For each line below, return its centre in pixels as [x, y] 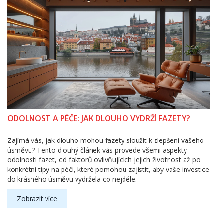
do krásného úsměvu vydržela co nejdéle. [72, 179]
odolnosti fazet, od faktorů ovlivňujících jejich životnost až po [104, 160]
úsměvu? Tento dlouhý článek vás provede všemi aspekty [97, 150]
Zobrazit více [37, 199]
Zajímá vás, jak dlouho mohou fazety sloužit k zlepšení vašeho [106, 140]
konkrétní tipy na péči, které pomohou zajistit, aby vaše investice [108, 170]
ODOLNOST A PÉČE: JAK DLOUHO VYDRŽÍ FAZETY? [99, 118]
